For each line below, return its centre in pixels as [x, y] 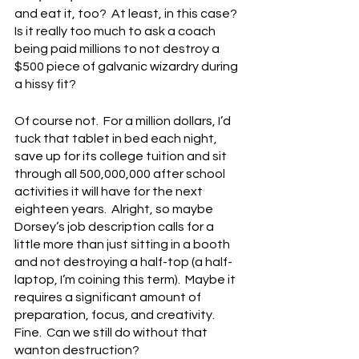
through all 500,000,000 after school [121, 174]
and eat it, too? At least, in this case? [128, 14]
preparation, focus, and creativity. [117, 315]
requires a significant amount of [109, 297]
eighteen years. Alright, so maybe [115, 209]
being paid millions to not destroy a [118, 49]
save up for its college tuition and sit [122, 156]
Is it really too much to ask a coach [116, 31]
